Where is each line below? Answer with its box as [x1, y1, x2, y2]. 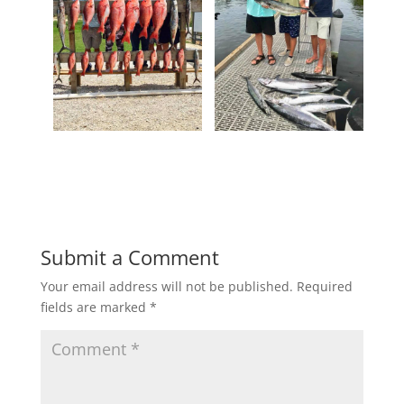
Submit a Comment [40, 243, 219, 271]
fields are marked [40, 298, 150, 317]
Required [296, 278, 353, 296]
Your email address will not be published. [40, 278, 293, 296]
